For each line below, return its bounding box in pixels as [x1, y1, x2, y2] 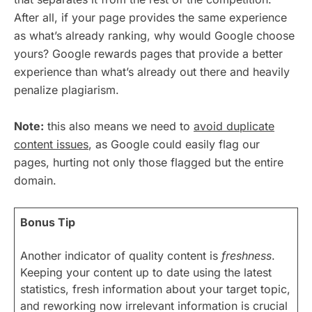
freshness [221, 248, 272, 263]
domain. [14, 173, 56, 187]
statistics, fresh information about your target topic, [20, 281, 290, 296]
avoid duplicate [194, 118, 274, 133]
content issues [14, 136, 88, 151]
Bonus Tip [20, 214, 75, 229]
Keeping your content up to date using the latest [20, 265, 272, 279]
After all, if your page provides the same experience [14, 10, 287, 24]
